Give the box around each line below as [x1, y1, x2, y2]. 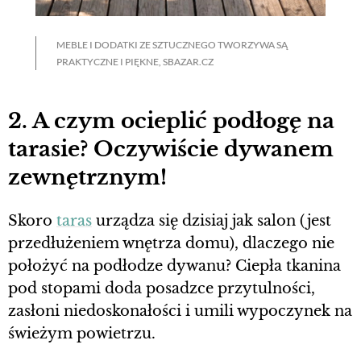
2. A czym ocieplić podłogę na [8, 108, 334, 135]
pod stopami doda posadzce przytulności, [8, 279, 315, 297]
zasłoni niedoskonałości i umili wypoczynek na [8, 301, 352, 320]
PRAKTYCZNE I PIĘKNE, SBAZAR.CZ [56, 55, 214, 68]
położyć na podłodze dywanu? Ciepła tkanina [8, 256, 341, 275]
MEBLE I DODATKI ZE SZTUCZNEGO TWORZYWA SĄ [56, 38, 288, 51]
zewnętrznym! [8, 164, 167, 191]
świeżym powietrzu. [8, 324, 156, 342]
